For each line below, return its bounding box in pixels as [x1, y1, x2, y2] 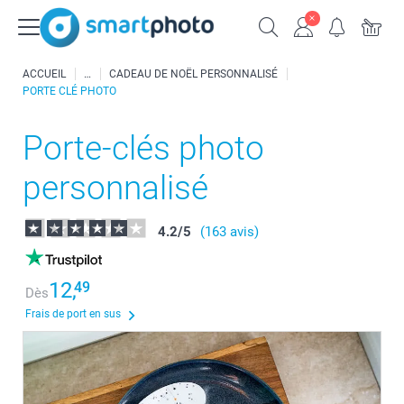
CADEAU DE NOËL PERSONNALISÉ [109, 68, 278, 80]
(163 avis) [200, 224, 259, 240]
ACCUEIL [23, 68, 66, 80]
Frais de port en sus [25, 308, 121, 320]
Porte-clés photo [23, 129, 264, 168]
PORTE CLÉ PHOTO [23, 85, 116, 97]
